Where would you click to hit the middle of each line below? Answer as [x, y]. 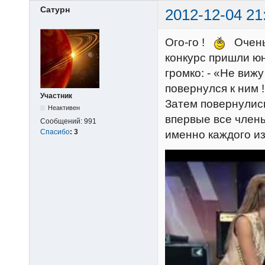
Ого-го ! [189, 42]
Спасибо [55, 132]
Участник [56, 96]
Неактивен [64, 107]
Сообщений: [62, 121]
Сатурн [55, 10]
